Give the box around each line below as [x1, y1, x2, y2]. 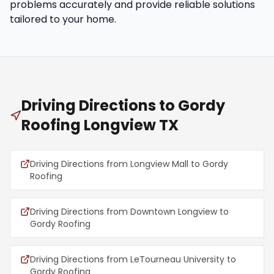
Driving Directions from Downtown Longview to [30, 206, 229, 218]
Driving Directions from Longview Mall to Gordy [30, 158, 228, 170]
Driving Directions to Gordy [21, 95, 225, 116]
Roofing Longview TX [21, 115, 179, 135]
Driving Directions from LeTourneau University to [30, 253, 236, 265]
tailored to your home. [10, 12, 116, 26]
